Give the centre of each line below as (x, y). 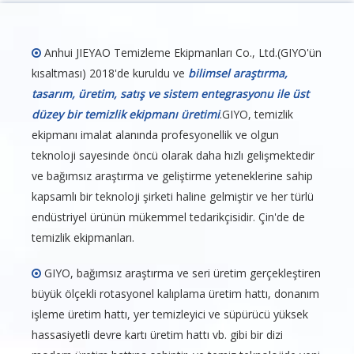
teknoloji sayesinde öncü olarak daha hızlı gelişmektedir (173, 156)
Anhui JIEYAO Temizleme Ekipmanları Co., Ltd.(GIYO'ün (181, 53)
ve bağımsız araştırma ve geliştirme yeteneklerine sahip (172, 176)
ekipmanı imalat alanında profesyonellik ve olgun (155, 135)
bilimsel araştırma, (238, 73)
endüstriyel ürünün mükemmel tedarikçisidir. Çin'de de (168, 217)
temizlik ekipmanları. (83, 238)
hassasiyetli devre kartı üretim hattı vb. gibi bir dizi (157, 335)
